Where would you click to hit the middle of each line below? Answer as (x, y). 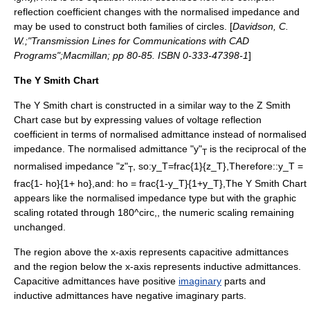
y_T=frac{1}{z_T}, (190, 166)
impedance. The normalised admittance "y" (108, 149)
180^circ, (137, 212)
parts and (244, 281)
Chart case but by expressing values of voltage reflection (138, 120)
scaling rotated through (66, 212)
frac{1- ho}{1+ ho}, (54, 183)
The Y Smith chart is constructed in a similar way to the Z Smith (152, 105)
